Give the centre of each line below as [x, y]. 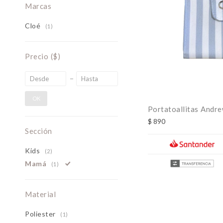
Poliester [41, 214]
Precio [38, 56]
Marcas [38, 6]
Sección [39, 131]
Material [40, 194]
